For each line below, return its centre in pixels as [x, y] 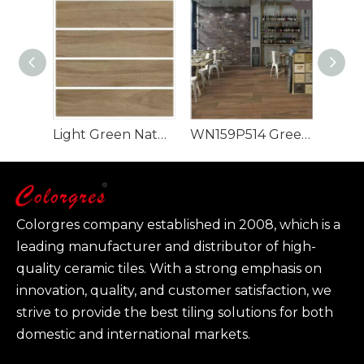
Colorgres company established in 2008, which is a [178, 225]
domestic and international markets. [133, 335]
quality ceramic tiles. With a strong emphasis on [169, 269]
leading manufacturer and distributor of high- [166, 247]
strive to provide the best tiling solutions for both [175, 313]
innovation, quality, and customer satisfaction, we [174, 291]
